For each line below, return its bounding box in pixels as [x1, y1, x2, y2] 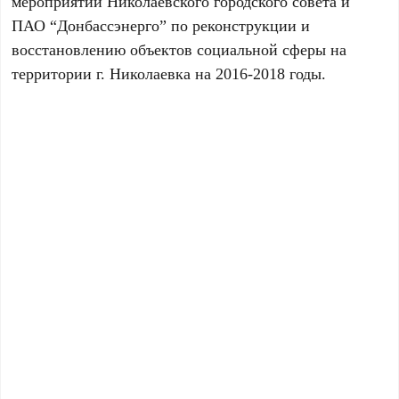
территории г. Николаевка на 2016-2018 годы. [12, 62, 327, 84]
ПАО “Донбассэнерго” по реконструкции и [12, 14, 311, 36]
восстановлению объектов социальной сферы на [12, 38, 347, 60]
